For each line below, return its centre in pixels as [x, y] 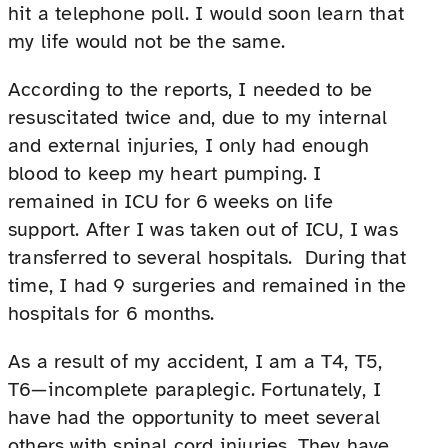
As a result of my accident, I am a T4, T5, [195, 362]
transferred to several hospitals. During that [207, 258]
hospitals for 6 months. [111, 314]
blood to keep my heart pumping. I [165, 174]
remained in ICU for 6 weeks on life [171, 202]
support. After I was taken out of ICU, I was [203, 230]
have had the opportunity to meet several [194, 418]
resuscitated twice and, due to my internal [198, 118]
